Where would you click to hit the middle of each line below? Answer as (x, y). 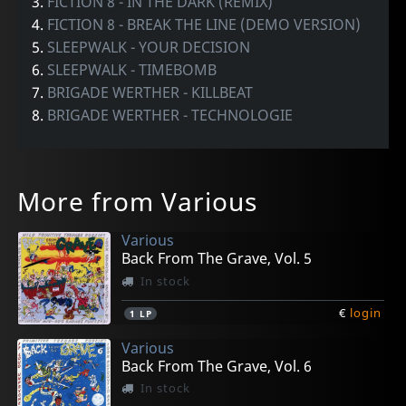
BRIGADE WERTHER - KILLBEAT (150, 93)
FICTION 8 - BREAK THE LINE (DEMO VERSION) (204, 25)
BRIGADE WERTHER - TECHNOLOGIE (170, 116)
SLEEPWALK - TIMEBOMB (132, 70)
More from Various (138, 202)
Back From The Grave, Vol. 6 (217, 366)
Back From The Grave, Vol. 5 (217, 259)
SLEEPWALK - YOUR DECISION (149, 48)
